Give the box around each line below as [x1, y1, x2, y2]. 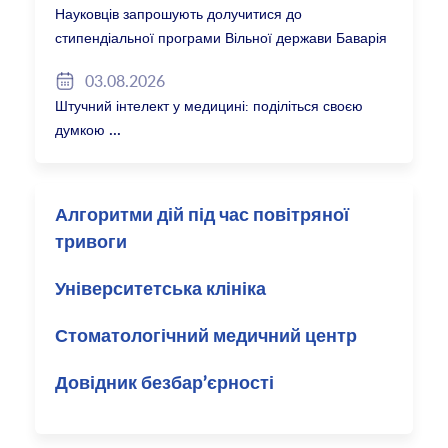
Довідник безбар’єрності [55, 375, 275, 394]
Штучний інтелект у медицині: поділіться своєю [55, 96, 364, 116]
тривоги [55, 234, 128, 253]
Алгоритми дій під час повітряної [55, 207, 350, 226]
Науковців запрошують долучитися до [55, 4, 303, 24]
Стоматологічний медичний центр [55, 328, 358, 347]
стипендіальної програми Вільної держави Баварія [55, 28, 388, 48]
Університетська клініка [55, 281, 267, 300]
